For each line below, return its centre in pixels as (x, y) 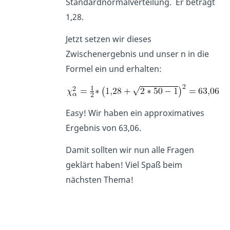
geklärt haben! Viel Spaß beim (124, 165)
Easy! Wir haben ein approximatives (135, 113)
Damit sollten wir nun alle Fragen (130, 150)
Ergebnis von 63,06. (104, 128)
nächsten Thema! (100, 180)
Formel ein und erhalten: (114, 69)
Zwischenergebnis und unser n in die (138, 54)
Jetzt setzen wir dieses (109, 39)
